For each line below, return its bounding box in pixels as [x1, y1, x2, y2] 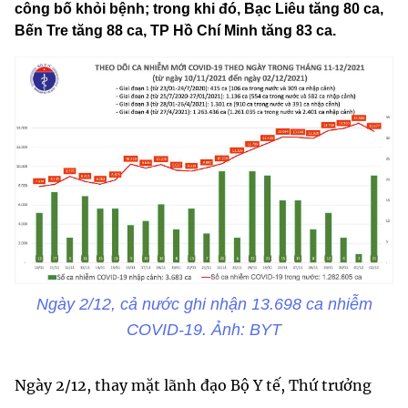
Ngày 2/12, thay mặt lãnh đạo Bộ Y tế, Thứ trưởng [15, 375, 372, 394]
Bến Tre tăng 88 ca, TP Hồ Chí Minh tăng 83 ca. [15, 23, 336, 39]
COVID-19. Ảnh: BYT [127, 320, 281, 339]
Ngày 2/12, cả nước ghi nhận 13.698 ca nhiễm [36, 294, 372, 313]
